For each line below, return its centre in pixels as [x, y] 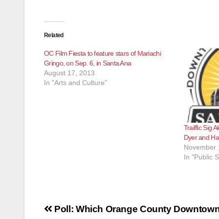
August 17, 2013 [69, 73]
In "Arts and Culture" [76, 83]
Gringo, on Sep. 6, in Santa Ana [88, 63]
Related [54, 35]
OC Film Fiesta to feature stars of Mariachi [102, 53]
